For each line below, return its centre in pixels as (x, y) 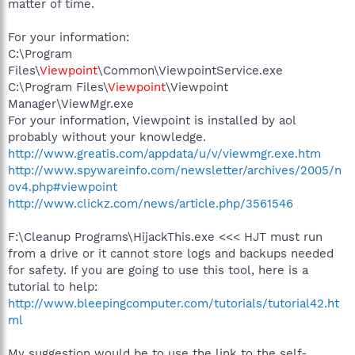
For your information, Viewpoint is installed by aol (152, 120)
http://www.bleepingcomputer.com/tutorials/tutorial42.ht (174, 303)
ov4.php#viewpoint (63, 187)
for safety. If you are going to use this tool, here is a (158, 270)
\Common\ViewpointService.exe (190, 70)
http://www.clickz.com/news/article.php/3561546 (151, 203)
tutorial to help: (53, 286)
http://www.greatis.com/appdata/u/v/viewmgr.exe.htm (164, 153)
